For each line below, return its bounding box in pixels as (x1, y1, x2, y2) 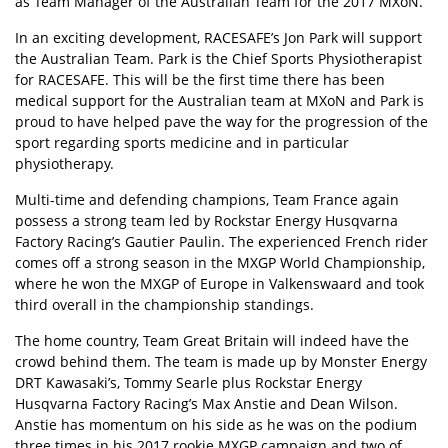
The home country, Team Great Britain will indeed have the (15, 331, 409, 350)
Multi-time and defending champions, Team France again (15, 190, 399, 209)
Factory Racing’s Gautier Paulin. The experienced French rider (15, 232, 428, 251)
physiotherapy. (15, 154, 114, 173)
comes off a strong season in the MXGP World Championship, (15, 253, 425, 272)
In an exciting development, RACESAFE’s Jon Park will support (15, 28, 422, 47)
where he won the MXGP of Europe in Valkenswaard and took (15, 274, 424, 293)
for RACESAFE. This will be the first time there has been (15, 70, 385, 89)
